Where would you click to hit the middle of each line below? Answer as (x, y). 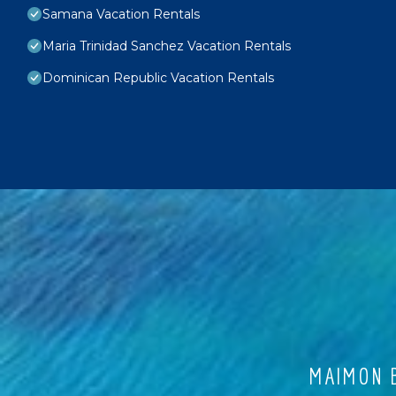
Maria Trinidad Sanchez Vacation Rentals (167, 46)
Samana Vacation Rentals (121, 14)
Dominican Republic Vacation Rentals (158, 77)
